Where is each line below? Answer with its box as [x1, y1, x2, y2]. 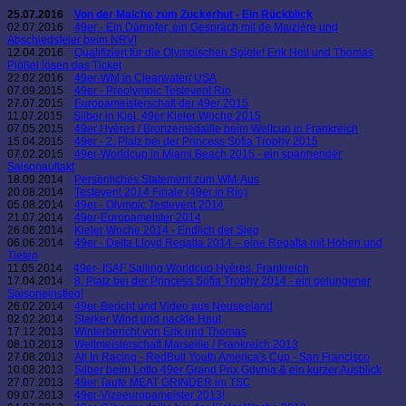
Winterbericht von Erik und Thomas [74, 325, 246, 339]
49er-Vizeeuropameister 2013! [74, 389, 225, 402]
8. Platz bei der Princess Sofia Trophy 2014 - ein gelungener [74, 275, 371, 288]
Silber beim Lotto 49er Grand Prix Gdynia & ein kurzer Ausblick [74, 363, 382, 377]
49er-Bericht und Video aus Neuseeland [74, 300, 273, 314]
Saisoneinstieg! [7, 287, 83, 301]
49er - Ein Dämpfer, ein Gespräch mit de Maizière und [74, 21, 338, 34]
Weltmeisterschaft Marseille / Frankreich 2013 [74, 338, 298, 352]
